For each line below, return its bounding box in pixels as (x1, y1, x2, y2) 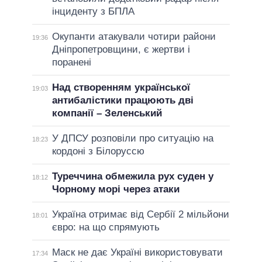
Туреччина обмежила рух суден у (51, 171, 213, 182)
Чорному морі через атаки (51, 184, 180, 195)
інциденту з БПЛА (51, 6, 135, 18)
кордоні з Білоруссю (51, 146, 144, 157)
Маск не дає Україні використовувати (51, 247, 223, 258)
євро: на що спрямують (51, 222, 160, 233)
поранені (51, 57, 91, 68)
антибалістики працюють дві (51, 95, 194, 106)
